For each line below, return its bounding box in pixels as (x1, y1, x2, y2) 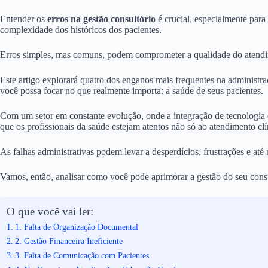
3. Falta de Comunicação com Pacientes (14, 250, 149, 260)
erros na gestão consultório (47, 13, 156, 24)
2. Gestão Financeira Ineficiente (14, 236, 123, 246)
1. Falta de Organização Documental (14, 221, 138, 232)
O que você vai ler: (7, 205, 93, 218)
